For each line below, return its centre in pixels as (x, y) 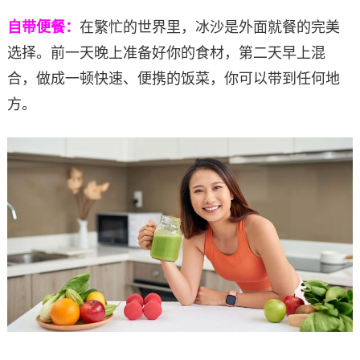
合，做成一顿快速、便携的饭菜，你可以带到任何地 (173, 78)
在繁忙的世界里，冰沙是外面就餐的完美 (209, 27)
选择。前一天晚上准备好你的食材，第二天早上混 (166, 53)
